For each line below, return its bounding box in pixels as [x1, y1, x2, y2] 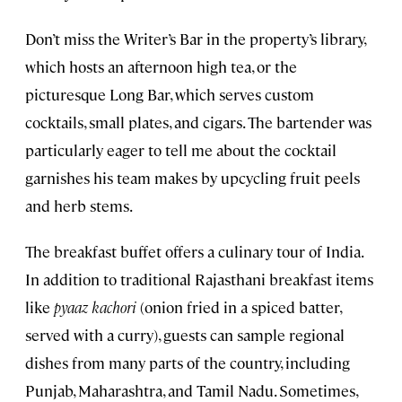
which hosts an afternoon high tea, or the [25, 56, 297, 76]
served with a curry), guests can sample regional [25, 324, 345, 345]
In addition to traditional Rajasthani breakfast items [25, 268, 373, 289]
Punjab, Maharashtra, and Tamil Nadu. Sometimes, [25, 380, 357, 400]
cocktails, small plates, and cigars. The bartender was [25, 111, 371, 132]
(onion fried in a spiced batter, [136, 296, 341, 317]
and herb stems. [25, 195, 133, 215]
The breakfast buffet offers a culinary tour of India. [25, 240, 363, 261]
